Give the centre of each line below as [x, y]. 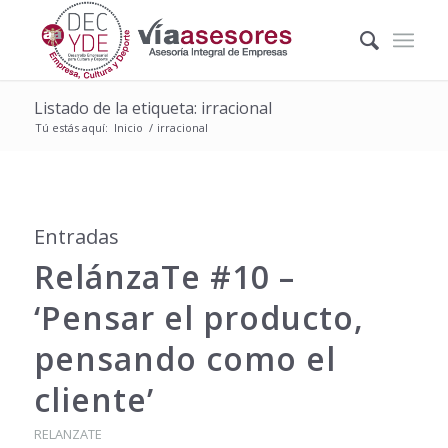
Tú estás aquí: [71, 127]
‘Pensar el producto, [198, 317]
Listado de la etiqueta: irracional [152, 108]
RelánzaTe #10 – [164, 276]
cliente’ [93, 399]
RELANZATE [67, 434]
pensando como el [184, 358]
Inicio [128, 127]
